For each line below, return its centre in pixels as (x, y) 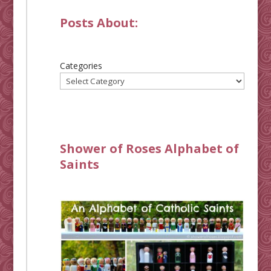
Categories (81, 65)
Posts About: (99, 23)
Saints (79, 164)
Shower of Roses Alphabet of (149, 148)
